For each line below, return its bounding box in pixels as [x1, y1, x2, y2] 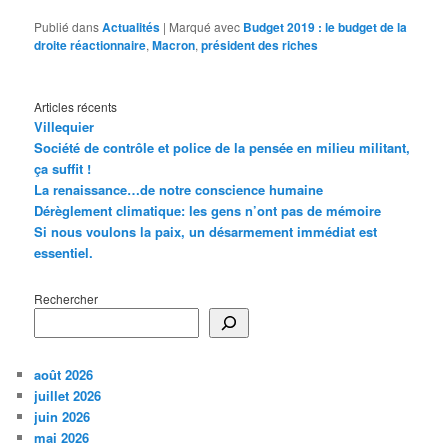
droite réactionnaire [34, 36, 147, 55]
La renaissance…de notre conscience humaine [34, 179, 324, 199]
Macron [152, 36, 196, 55]
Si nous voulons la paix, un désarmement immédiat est [34, 221, 378, 241]
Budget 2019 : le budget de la [243, 18, 408, 37]
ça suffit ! [34, 158, 92, 178]
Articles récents [34, 97, 118, 115]
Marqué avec [169, 18, 241, 36]
